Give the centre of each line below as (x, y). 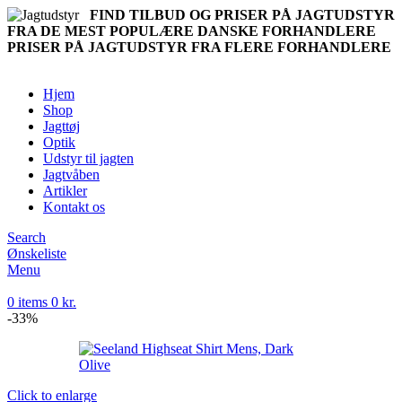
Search (26, 237)
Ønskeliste (37, 253)
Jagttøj (61, 126)
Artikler (65, 191)
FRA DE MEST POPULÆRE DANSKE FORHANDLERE (192, 31)
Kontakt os (74, 207)
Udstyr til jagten (88, 158)
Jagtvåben (71, 175)
